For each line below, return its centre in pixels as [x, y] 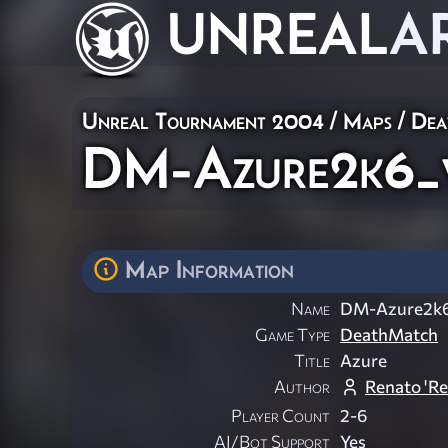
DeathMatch [389, 335]
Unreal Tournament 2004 [203, 120]
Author [302, 387]
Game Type [292, 335]
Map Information [209, 269]
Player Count [280, 416]
